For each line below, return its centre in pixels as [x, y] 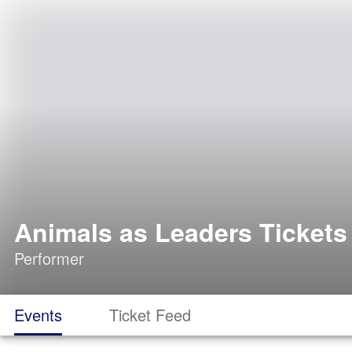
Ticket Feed [150, 315]
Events [38, 315]
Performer [49, 258]
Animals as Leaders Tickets [181, 232]
